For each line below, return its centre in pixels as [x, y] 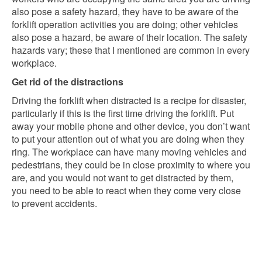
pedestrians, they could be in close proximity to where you [131, 165]
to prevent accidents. [56, 203]
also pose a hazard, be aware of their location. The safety [130, 37]
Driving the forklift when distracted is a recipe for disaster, [129, 100]
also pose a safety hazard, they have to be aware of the [125, 11]
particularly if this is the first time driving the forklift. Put [123, 113]
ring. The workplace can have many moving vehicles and [129, 152]
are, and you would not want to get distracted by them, [123, 177]
